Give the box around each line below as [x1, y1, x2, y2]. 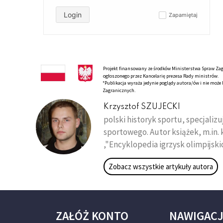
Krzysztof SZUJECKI [104, 103, 180, 111]
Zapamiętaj [169, 11, 198, 18]
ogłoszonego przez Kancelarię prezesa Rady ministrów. [103, 73, 219, 79]
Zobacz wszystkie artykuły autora [109, 161, 213, 171]
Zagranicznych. [102, 87, 135, 94]
